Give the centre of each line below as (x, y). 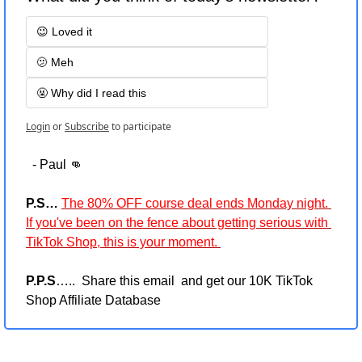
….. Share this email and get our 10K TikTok (184, 281)
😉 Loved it (64, 32)
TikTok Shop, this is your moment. (123, 242)
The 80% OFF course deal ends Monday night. (195, 204)
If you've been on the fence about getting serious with (177, 223)
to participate (141, 127)
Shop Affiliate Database (93, 301)
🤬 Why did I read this (91, 93)
